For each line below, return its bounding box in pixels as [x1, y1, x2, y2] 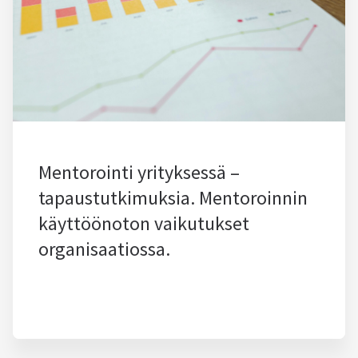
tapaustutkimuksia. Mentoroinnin [38, 185, 308, 210]
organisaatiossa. [38, 237, 170, 261]
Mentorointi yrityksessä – [38, 160, 240, 185]
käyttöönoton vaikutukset [38, 211, 249, 236]
